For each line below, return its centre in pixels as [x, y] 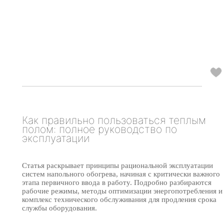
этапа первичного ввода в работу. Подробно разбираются [117, 182]
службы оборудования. [59, 208]
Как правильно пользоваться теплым [114, 120]
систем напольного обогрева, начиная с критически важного [121, 174]
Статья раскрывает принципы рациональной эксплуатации [117, 165]
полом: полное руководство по [99, 129]
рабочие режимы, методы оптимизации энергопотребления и [122, 191]
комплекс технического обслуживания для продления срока [119, 199]
